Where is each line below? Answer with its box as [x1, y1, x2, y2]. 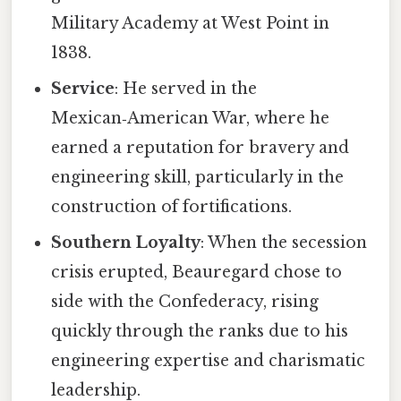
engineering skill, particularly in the [51, 167, 345, 188]
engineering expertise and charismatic [51, 351, 366, 371]
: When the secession [200, 233, 368, 253]
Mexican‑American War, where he [51, 108, 330, 129]
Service [51, 79, 115, 99]
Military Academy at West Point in [51, 13, 330, 34]
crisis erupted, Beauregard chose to [51, 262, 343, 283]
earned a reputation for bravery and [51, 138, 350, 158]
